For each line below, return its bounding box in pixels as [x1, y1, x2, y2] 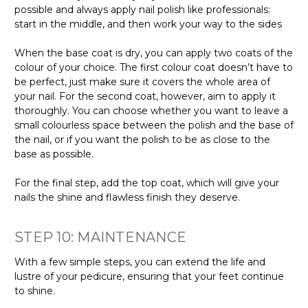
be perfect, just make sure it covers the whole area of [14, 75, 270, 88]
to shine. [14, 284, 55, 297]
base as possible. [14, 147, 93, 160]
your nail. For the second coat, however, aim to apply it [14, 89, 276, 102]
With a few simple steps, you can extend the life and [14, 255, 265, 268]
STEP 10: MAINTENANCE [14, 228, 186, 245]
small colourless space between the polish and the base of [14, 118, 294, 131]
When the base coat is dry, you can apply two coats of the [14, 46, 293, 59]
